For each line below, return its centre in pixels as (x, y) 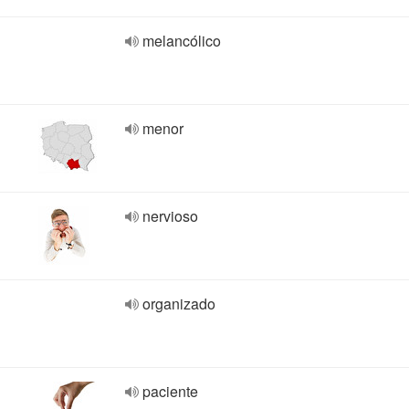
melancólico (182, 41)
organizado (179, 304)
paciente (170, 391)
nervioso (170, 216)
